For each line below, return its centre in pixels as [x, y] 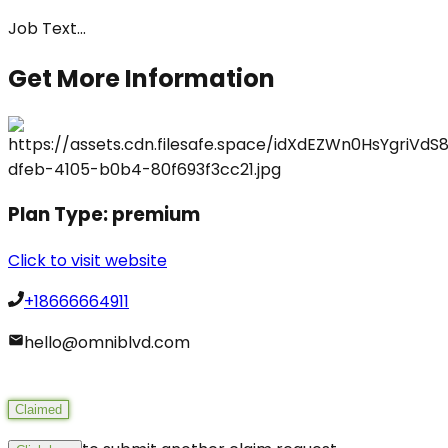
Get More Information [141, 78]
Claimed [38, 409]
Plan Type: [60, 215]
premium [156, 215]
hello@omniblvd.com [107, 342]
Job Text [42, 28]
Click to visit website [87, 260]
